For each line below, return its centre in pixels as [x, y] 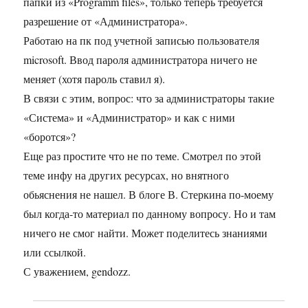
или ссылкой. [55, 252]
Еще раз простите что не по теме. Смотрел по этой [143, 156]
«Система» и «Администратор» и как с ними [130, 118]
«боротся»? [50, 137]
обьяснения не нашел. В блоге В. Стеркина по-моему [149, 195]
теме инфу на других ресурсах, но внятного [126, 175]
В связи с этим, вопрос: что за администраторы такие [149, 98]
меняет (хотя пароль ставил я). [95, 79]
